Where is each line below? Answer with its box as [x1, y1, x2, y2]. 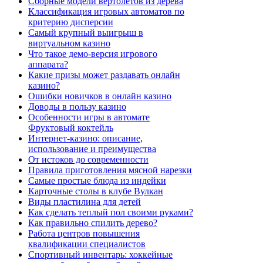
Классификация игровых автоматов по [28, 6, 184, 17]
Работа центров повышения [28, 228, 140, 239]
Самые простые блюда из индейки [28, 176, 166, 186]
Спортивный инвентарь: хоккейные [28, 249, 173, 260]
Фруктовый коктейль [28, 123, 113, 133]
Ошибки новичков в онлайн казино [28, 91, 171, 102]
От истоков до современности [28, 154, 149, 165]
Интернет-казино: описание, [28, 133, 143, 144]
